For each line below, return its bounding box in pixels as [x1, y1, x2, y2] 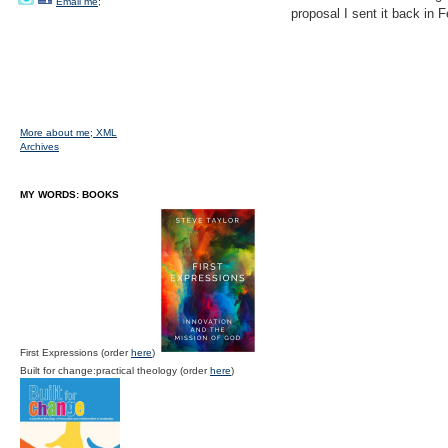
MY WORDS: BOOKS [20, 189, 119, 200]
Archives [20, 141, 59, 152]
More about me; [20, 127, 96, 138]
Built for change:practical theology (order [20, 365, 210, 376]
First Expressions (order [20, 347, 131, 358]
